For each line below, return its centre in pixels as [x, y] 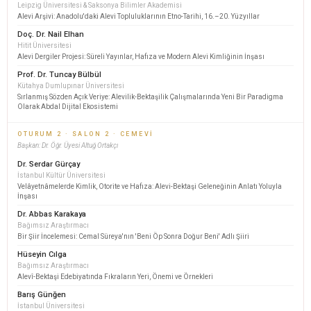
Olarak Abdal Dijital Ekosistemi [68, 107]
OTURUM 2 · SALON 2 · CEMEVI [86, 134]
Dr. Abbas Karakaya [52, 215]
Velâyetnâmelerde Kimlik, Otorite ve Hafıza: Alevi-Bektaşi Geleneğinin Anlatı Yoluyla [150, 187]
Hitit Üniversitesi [44, 46]
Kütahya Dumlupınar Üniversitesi [71, 86]
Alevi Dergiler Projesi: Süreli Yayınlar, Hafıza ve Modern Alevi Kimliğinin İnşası [141, 57]
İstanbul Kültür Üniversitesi [61, 176]
